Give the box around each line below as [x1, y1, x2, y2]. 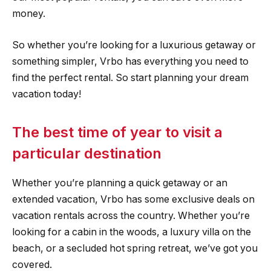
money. [12, 8, 45, 20]
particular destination [12, 145, 162, 163]
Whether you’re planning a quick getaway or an [12, 177, 227, 189]
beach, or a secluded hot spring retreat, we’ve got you [12, 243, 258, 255]
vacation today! [12, 88, 81, 100]
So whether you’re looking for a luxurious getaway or [12, 39, 256, 51]
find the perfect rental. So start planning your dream [12, 71, 249, 83]
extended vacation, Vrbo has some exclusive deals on [12, 194, 255, 206]
